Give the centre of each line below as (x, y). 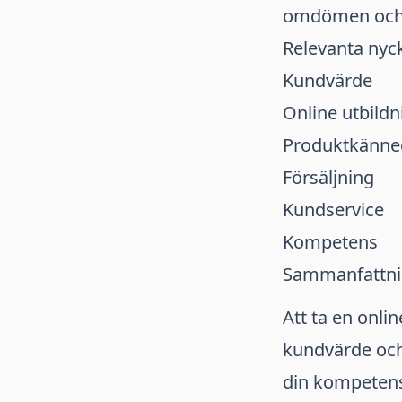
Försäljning (328, 177)
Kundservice (333, 210)
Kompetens (330, 242)
